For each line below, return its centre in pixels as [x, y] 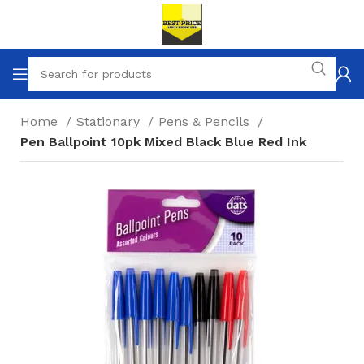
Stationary [110, 121]
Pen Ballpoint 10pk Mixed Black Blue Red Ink [163, 142]
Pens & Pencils [206, 121]
